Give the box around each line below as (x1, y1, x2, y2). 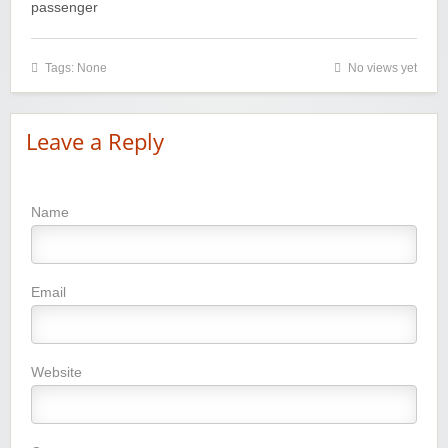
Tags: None (45, 61, 107, 76)
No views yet (348, 61, 417, 76)
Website (31, 364, 82, 381)
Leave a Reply (26, 127, 164, 157)
